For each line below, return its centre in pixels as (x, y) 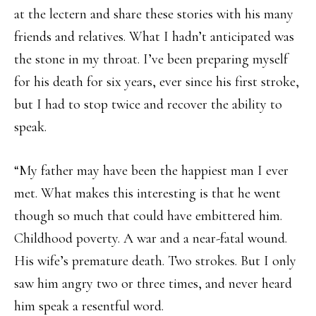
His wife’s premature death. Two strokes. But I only (155, 261)
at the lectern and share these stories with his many (154, 14)
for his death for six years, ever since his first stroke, (157, 82)
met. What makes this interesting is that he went (147, 193)
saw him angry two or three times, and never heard (153, 284)
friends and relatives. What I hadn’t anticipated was (154, 37)
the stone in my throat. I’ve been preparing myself (151, 59)
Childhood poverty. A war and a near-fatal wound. (151, 238)
